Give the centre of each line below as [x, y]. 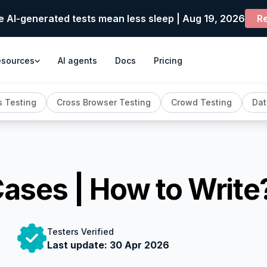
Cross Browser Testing [103, 102]
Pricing [168, 60]
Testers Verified [80, 231]
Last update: [78, 245]
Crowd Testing [201, 102]
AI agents [77, 60]
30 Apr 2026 [139, 245]
